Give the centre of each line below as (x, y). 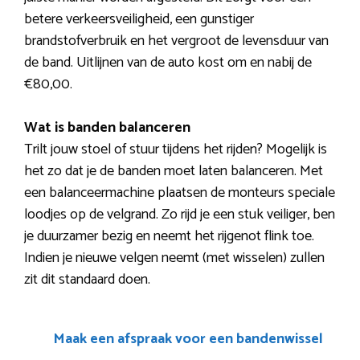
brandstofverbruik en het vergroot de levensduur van (176, 41)
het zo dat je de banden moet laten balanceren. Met (174, 171)
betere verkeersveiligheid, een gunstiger (139, 19)
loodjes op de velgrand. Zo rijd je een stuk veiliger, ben (180, 214)
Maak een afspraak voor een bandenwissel (188, 339)
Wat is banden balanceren (107, 127)
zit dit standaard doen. (87, 279)
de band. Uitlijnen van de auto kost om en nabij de (168, 62)
